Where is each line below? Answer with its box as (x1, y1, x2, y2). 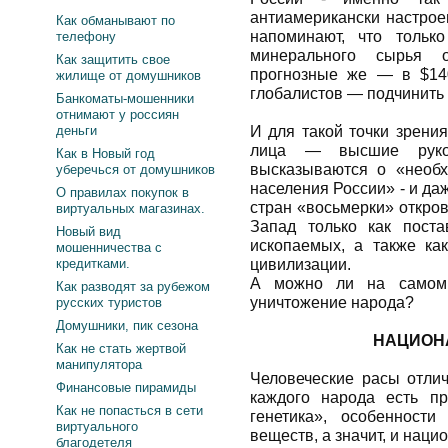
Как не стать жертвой (56, 341, 186, 356)
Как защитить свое (56, 52, 170, 67)
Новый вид (56, 224, 121, 239)
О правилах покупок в (56, 185, 189, 200)
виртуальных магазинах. (56, 201, 205, 216)
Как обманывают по (56, 13, 175, 28)
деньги (56, 123, 97, 138)
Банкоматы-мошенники (56, 91, 194, 106)
